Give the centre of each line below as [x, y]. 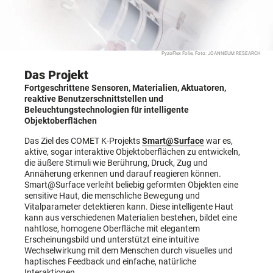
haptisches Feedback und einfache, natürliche [110, 261]
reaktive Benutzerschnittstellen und [94, 99]
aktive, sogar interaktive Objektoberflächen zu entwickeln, [132, 151]
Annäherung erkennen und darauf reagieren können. [123, 173]
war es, [218, 140]
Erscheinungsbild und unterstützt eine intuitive [112, 239]
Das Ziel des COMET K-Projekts [83, 140]
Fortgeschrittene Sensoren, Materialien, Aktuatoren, [125, 88]
